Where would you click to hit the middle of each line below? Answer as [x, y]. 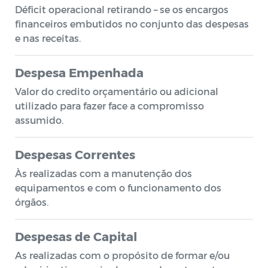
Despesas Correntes [75, 154]
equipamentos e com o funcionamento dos [118, 188]
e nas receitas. [48, 38]
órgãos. [32, 202]
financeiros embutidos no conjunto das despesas [132, 24]
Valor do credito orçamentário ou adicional [117, 91]
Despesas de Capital [76, 236]
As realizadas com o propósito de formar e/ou [122, 255]
